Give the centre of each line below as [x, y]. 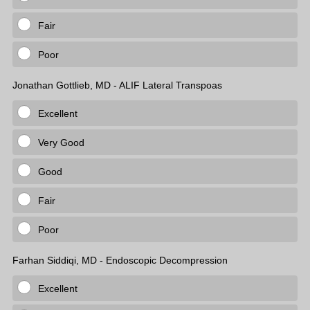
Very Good [61, 143]
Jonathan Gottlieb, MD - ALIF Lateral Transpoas [119, 85]
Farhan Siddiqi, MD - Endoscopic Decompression [120, 260]
